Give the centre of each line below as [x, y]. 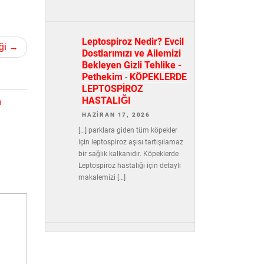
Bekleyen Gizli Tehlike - [132, 65]
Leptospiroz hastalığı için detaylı [129, 165]
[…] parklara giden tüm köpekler [128, 130]
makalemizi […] [102, 177]
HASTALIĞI [106, 100]
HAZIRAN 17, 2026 [116, 114]
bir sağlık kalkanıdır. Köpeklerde [128, 154]
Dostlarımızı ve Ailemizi [131, 53]
